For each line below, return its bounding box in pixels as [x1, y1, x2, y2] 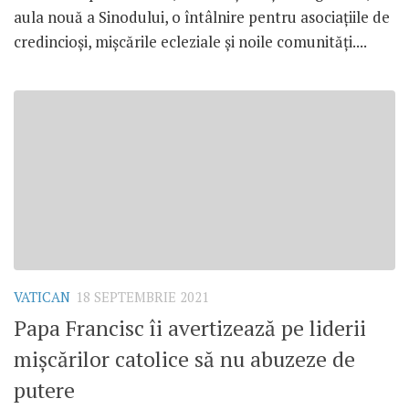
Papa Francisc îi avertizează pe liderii [14, 313, 366, 342]
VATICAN [14, 288, 70, 307]
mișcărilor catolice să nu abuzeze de [14, 344, 355, 373]
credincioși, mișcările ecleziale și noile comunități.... [14, 31, 367, 53]
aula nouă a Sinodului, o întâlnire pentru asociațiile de [14, 6, 390, 28]
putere [14, 375, 75, 404]
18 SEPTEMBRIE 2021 [76, 288, 209, 307]
